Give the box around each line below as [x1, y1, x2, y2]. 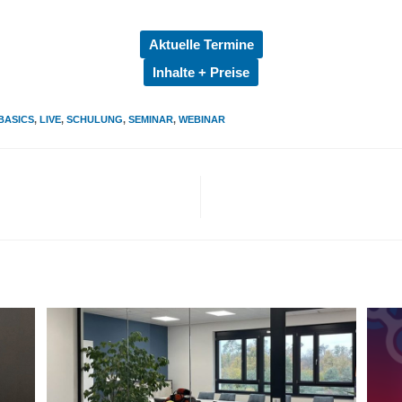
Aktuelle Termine [148, 37, 254, 52]
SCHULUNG [66, 114, 123, 125]
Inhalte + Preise [153, 65, 249, 80]
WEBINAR [179, 114, 225, 125]
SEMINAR [128, 114, 173, 125]
